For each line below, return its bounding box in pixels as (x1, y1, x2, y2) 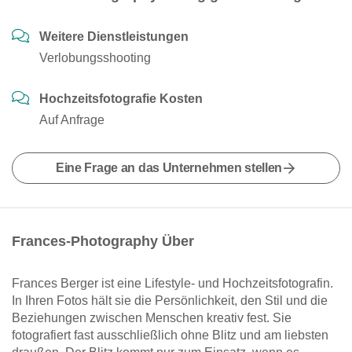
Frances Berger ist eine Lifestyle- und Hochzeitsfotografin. (12, 277, 333, 290)
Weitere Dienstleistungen (39, 30, 189, 43)
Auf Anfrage (39, 113, 104, 126)
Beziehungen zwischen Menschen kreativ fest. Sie (12, 311, 291, 324)
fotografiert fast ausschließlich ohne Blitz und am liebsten (12, 328, 328, 342)
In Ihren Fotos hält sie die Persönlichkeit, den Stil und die (12, 294, 328, 307)
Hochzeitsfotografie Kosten (39, 92, 203, 105)
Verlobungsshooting (39, 51, 151, 64)
